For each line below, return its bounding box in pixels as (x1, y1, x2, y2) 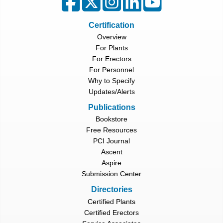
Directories (91, 185, 132, 194)
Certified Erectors (84, 208, 139, 217)
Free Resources (86, 126, 137, 134)
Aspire (102, 159, 121, 167)
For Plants (95, 44, 128, 52)
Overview (97, 33, 126, 41)
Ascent (101, 148, 122, 156)
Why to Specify (88, 77, 135, 85)
